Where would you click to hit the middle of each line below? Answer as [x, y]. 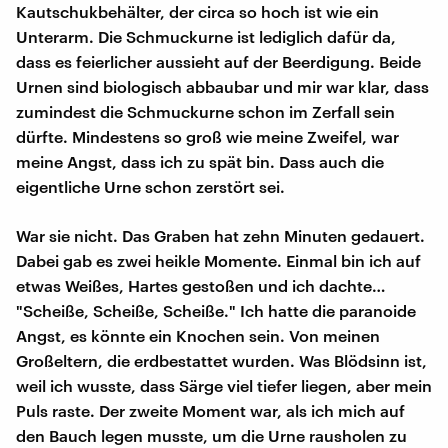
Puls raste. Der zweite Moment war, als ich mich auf [210, 410]
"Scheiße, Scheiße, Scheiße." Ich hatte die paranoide [216, 310]
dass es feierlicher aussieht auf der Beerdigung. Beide [218, 61]
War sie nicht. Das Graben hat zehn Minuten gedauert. [220, 235]
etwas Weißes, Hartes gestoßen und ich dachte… [201, 285]
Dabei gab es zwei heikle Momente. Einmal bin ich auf [218, 260]
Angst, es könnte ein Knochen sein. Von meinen [198, 335]
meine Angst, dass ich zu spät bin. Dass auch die [200, 161]
